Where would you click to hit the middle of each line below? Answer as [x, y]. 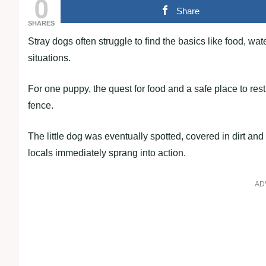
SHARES [41, 23]
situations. [49, 58]
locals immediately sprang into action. [107, 153]
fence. [41, 105]
